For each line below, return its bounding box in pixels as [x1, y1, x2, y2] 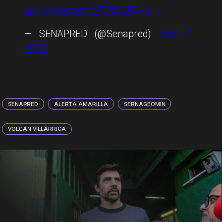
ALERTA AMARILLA [54, 100, 108, 108]
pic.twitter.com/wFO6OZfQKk [24, 4, 150, 16]
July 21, [158, 28, 197, 40]
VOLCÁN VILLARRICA [8, 125, 66, 133]
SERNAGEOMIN [123, 100, 166, 108]
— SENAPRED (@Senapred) [24, 28, 158, 40]
